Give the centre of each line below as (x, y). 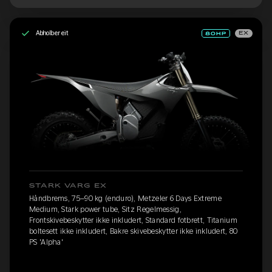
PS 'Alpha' (46, 243)
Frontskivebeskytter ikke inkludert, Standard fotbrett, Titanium (133, 221)
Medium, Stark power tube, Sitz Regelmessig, (105, 210)
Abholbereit (52, 33)
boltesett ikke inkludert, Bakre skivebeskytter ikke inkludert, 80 (134, 232)
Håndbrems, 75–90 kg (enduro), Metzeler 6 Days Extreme (125, 199)
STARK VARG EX (68, 186)
